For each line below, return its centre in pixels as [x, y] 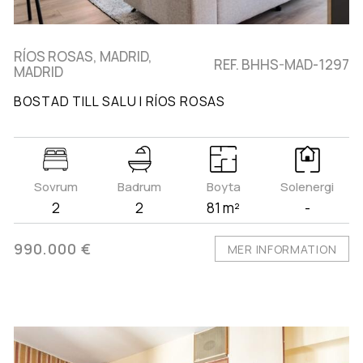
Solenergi [307, 187]
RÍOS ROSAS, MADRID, [83, 57]
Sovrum [56, 187]
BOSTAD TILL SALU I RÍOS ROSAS [119, 102]
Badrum [140, 187]
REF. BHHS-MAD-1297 [282, 64]
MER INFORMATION [282, 250]
